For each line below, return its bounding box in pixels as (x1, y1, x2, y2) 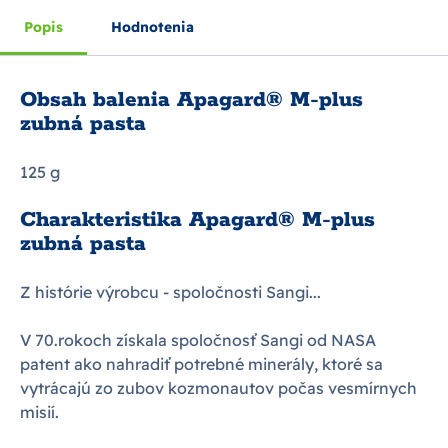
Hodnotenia (111, 18, 194, 36)
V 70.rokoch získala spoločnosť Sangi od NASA (20, 330, 376, 350)
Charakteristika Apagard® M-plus (20, 206, 375, 234)
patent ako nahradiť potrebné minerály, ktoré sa (20, 354, 383, 374)
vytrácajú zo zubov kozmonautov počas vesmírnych (20, 378, 417, 398)
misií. (20, 402, 59, 422)
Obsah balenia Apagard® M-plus (20, 86, 363, 114)
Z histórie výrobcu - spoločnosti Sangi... (20, 282, 321, 302)
